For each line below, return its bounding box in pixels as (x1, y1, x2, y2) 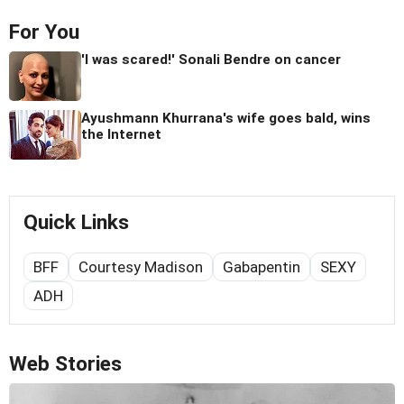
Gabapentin (223, 258, 300, 277)
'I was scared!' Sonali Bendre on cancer (81, 51, 341, 69)
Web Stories (9, 352, 122, 377)
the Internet (81, 126, 161, 143)
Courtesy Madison (78, 258, 203, 277)
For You (9, 20, 79, 45)
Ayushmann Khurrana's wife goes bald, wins (81, 110, 371, 127)
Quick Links (23, 210, 129, 235)
